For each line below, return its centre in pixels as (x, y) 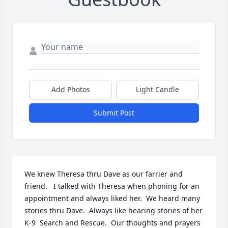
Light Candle (158, 90)
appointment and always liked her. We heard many (112, 198)
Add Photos (70, 90)
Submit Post (114, 113)
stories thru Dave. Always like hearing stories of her (113, 211)
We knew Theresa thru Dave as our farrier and (104, 174)
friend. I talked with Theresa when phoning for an (112, 186)
